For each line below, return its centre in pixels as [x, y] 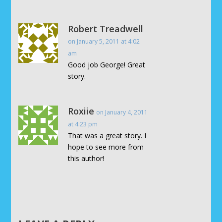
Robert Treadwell [106, 29]
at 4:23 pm [83, 124]
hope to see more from [106, 147]
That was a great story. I [107, 136]
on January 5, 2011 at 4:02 [104, 42]
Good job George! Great [107, 65]
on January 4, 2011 [122, 112]
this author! [86, 159]
